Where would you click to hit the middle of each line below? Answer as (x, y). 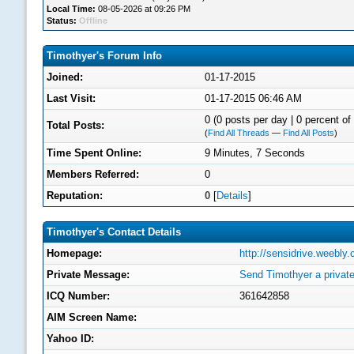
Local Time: (71, 9)
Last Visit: (71, 98)
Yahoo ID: (70, 339)
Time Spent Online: (94, 153)
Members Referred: (93, 174)
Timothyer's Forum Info (104, 56)
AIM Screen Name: (92, 317)
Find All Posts (309, 133)
